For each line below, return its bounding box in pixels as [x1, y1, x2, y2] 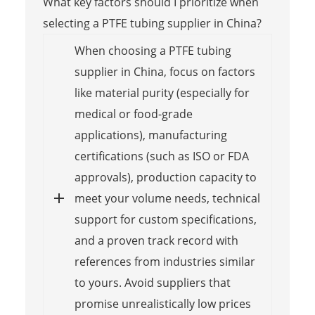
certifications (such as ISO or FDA [74, 148, 249, 164]
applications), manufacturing [74, 127, 227, 143]
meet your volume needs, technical [74, 190, 260, 206]
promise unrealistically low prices [74, 295, 251, 311]
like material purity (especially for [74, 84, 250, 101]
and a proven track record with [74, 232, 238, 248]
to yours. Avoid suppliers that [74, 274, 231, 290]
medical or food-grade [74, 105, 193, 122]
